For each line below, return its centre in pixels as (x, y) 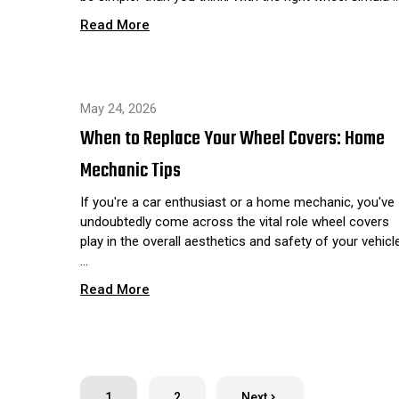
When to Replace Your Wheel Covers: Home (232, 138)
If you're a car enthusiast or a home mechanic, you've (237, 202)
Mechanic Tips (130, 171)
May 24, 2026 (118, 108)
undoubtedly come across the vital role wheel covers (235, 221)
